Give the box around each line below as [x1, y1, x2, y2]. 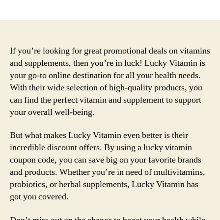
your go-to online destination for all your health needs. [10, 69, 201, 81]
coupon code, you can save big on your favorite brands [10, 154, 201, 165]
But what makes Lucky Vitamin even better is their [10, 130, 188, 141]
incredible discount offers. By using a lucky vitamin [10, 142, 192, 153]
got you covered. [10, 191, 69, 202]
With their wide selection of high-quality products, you [10, 82, 202, 93]
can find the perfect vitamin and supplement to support [10, 94, 201, 106]
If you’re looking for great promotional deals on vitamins [10, 45, 210, 56]
